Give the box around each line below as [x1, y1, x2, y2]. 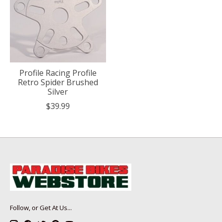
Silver [48, 86, 68, 97]
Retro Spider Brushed [17, 76, 98, 88]
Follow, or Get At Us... [10, 203, 72, 212]
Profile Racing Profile [19, 67, 97, 78]
